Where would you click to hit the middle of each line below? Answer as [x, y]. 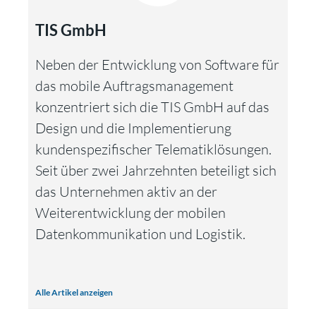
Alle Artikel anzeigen [74, 293]
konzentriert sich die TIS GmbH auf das [152, 107]
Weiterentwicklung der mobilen [130, 213]
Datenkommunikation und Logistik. [140, 234]
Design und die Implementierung [133, 128]
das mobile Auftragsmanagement [134, 86]
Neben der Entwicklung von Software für [157, 65]
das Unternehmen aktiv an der [126, 192]
